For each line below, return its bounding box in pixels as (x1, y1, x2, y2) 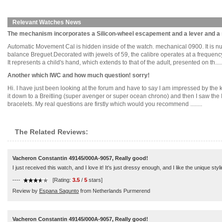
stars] (87, 177, 103, 183)
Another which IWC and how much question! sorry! (7, 72, 150, 79)
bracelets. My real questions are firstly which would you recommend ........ (7, 101, 202, 108)
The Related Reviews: (15, 128, 88, 136)
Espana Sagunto (39, 188, 79, 194)
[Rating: (51, 177, 72, 183)
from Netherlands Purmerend (79, 188, 150, 194)
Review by (12, 188, 39, 194)
